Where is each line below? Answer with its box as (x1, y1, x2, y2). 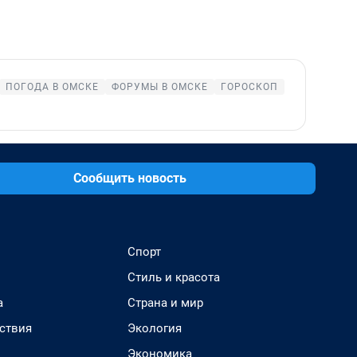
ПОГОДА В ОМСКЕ (6, 81, 99, 92)
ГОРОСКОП (221, 81, 278, 92)
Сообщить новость (73, 171, 186, 186)
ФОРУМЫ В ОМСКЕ (112, 81, 208, 92)
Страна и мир (127, 296, 203, 310)
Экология (127, 321, 182, 335)
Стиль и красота (127, 270, 220, 284)
